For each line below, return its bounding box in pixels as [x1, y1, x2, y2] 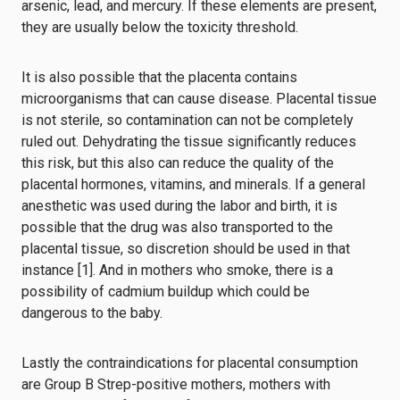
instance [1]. [21, 262, 96, 279]
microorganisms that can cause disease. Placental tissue [21, 90, 377, 107]
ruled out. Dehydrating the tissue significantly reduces [21, 133, 356, 150]
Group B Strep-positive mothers [45, 376, 243, 393]
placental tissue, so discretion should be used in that [21, 240, 350, 257]
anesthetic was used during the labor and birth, [21, 197, 314, 214]
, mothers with [243, 376, 330, 393]
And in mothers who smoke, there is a [96, 262, 333, 279]
